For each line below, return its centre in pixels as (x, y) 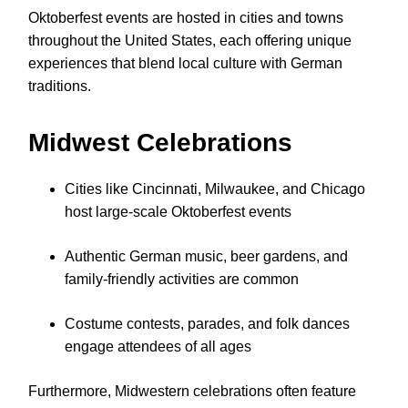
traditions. (60, 87)
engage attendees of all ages (158, 347)
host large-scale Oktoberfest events (178, 212)
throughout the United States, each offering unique (190, 41)
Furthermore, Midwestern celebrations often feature (192, 392)
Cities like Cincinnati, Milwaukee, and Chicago (215, 189)
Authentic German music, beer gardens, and (206, 257)
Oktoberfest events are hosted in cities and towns (186, 18)
